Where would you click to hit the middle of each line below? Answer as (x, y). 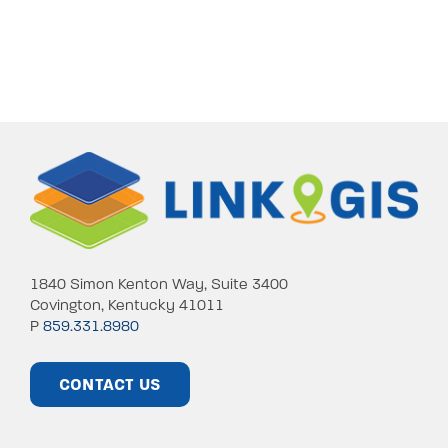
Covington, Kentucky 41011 (126, 304)
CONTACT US (110, 384)
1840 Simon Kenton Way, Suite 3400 (158, 283)
